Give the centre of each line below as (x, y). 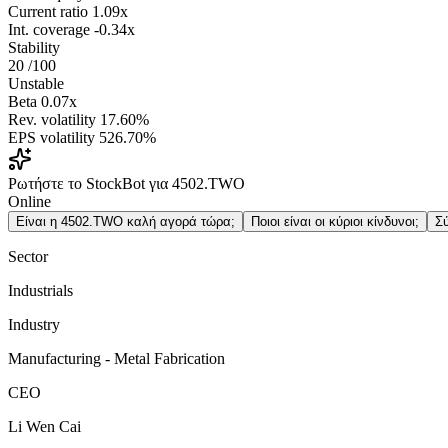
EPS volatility (51, 138)
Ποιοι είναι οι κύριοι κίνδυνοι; (335, 222)
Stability (34, 48)
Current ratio (48, 12)
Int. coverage (49, 30)
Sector (28, 257)
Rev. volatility (52, 120)
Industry (34, 325)
